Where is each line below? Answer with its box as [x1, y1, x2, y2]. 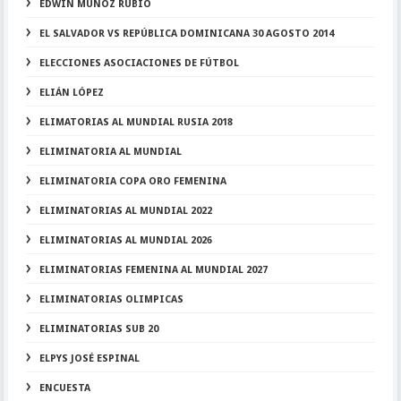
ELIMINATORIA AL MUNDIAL [38, 146, 182, 158]
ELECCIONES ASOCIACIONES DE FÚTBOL [38, 57, 239, 69]
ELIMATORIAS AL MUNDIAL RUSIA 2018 [38, 116, 233, 128]
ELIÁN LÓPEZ [38, 87, 104, 98]
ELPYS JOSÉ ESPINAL [38, 353, 140, 364]
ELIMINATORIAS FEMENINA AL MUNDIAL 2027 [38, 264, 268, 276]
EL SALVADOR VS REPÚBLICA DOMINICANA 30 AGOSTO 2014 [38, 28, 334, 39]
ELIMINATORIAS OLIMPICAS [38, 294, 183, 305]
